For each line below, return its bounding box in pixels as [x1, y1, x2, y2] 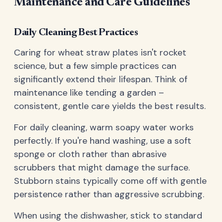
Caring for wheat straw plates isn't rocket [14, 46, 186, 58]
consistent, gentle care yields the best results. [14, 100, 206, 112]
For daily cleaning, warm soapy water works [14, 121, 194, 133]
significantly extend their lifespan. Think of [14, 73, 187, 85]
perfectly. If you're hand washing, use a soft [14, 134, 191, 147]
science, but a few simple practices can [14, 59, 176, 72]
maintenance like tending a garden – [14, 86, 164, 99]
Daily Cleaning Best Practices [14, 28, 138, 38]
